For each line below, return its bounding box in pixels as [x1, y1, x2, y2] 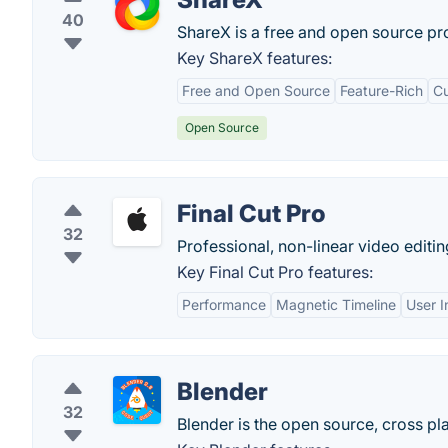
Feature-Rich [340, 82, 423, 99]
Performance [182, 296, 266, 313]
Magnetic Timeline [276, 296, 396, 313]
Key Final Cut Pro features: [177, 262, 373, 282]
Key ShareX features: [177, 48, 332, 68]
